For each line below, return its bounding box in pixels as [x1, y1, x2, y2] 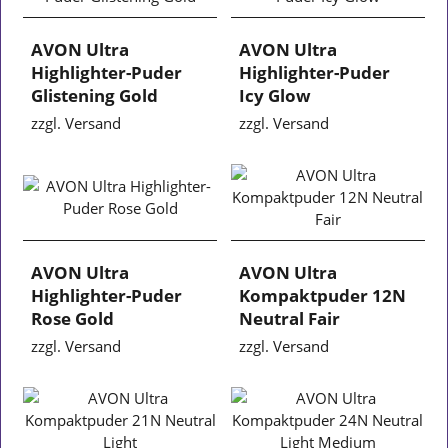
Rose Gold [31, 306, 115, 330]
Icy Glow [239, 83, 311, 107]
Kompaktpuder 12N [239, 283, 406, 307]
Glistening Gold [31, 83, 159, 107]
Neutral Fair [239, 306, 340, 330]
